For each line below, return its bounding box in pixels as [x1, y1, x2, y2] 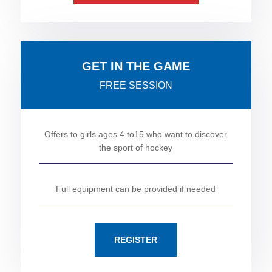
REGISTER [114, 235, 158, 245]
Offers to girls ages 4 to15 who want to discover [44, 129, 228, 139]
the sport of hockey [99, 143, 173, 152]
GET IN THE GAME [81, 59, 190, 73]
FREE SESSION [99, 80, 172, 90]
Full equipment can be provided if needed [56, 184, 216, 194]
